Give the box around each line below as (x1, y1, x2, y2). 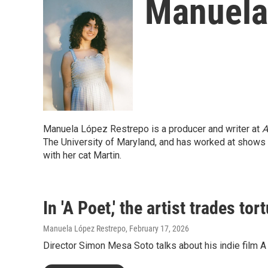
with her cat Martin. (43, 150, 121, 161)
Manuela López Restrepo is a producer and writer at (43, 123, 262, 135)
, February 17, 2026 (126, 224, 189, 233)
